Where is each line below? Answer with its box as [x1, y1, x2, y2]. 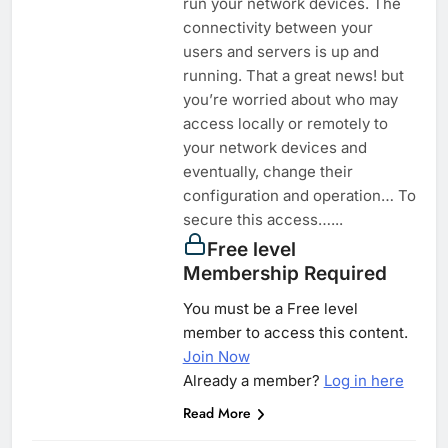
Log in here [323, 371, 404, 391]
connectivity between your [182, 18, 373, 38]
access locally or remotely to [182, 114, 388, 134]
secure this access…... [182, 210, 343, 230]
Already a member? [182, 371, 324, 391]
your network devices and [182, 138, 367, 158]
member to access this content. [182, 323, 408, 343]
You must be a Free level [182, 299, 358, 319]
